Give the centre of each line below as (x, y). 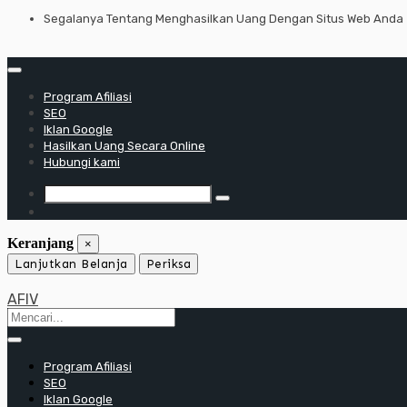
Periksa (168, 264)
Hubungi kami (82, 162)
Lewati (26, 19)
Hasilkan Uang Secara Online (124, 146)
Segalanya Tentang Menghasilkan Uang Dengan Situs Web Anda (223, 19)
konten (26, 51)
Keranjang (40, 243)
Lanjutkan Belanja (71, 264)
